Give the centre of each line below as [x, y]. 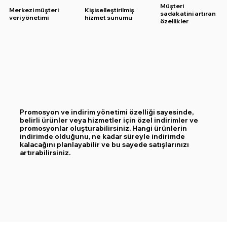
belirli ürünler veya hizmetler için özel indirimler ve [109, 120]
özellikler [175, 21]
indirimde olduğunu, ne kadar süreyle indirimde [102, 136]
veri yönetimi [29, 17]
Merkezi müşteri [34, 10]
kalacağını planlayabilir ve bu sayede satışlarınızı [104, 144]
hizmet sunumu [109, 17]
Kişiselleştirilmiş [110, 10]
